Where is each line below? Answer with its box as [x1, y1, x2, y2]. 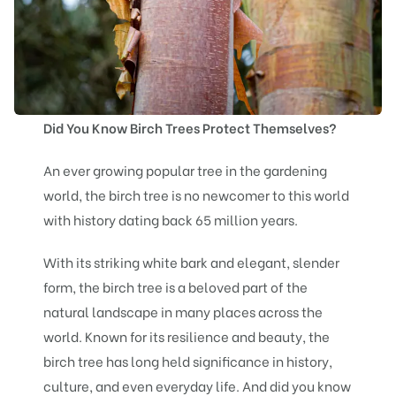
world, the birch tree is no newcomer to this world [43, 184, 350, 204]
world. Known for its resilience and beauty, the [43, 325, 331, 346]
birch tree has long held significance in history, [43, 350, 333, 370]
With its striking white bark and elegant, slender [43, 251, 340, 271]
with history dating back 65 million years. [43, 209, 301, 229]
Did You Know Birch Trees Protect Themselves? [43, 117, 338, 137]
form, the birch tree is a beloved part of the [43, 276, 308, 296]
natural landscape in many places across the [43, 301, 324, 321]
